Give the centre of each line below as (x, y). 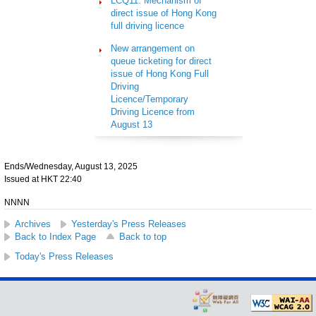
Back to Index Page (55, 236)
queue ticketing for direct (161, 61)
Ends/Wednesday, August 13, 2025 (71, 166)
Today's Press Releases (64, 256)
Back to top (143, 236)
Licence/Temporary (150, 99)
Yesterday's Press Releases (129, 224)
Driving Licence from (153, 111)
